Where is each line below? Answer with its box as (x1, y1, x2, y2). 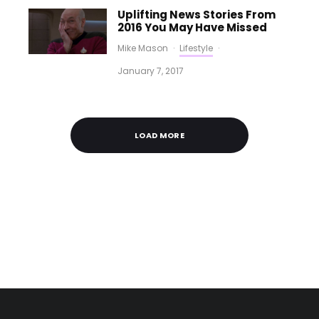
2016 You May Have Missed (117, 20, 268, 35)
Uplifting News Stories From (117, 7, 276, 22)
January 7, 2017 (117, 65, 184, 77)
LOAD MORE (135, 130, 184, 141)
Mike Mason (117, 42, 169, 54)
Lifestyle (179, 42, 214, 54)
